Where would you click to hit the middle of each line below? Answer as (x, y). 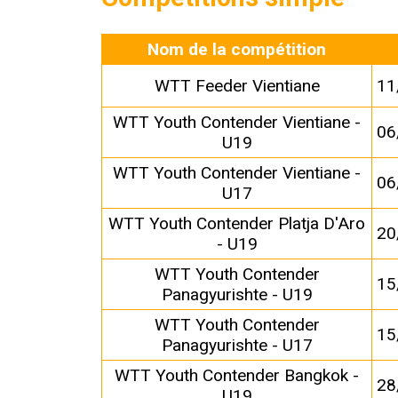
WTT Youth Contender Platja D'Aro (237, 224)
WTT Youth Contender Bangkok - (237, 376)
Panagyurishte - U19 (237, 295)
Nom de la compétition (237, 50)
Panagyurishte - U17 (237, 346)
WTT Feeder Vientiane (237, 86)
